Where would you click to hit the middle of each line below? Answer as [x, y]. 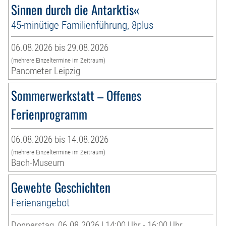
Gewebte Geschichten [61, 187]
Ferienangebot [41, 202]
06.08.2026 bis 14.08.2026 [60, 139]
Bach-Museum [38, 162]
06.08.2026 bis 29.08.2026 [60, 47]
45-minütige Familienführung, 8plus [82, 25]
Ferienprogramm [49, 114]
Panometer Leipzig [46, 71]
